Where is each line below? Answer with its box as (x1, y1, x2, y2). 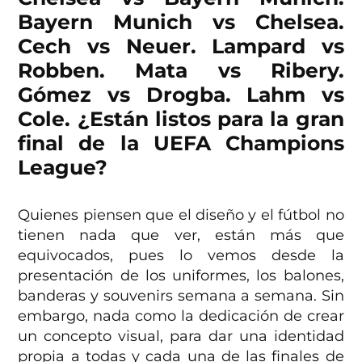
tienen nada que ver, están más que (18, 225, 344, 244)
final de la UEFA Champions (18, 130, 344, 155)
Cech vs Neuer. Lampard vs (18, 33, 344, 58)
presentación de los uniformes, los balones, (18, 266, 344, 284)
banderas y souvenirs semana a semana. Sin (18, 286, 344, 305)
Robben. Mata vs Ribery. (18, 57, 344, 82)
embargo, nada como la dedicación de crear (18, 306, 344, 325)
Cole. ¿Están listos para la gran (18, 106, 344, 131)
